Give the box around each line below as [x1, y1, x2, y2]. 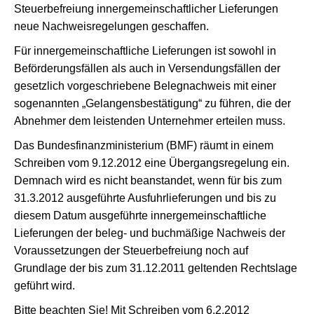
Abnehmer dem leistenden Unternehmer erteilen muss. [14, 115, 285, 127]
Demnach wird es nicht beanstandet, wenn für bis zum [14, 175, 282, 186]
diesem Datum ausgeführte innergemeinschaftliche [14, 210, 266, 221]
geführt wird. [14, 280, 75, 292]
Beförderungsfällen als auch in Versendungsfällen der [14, 62, 280, 74]
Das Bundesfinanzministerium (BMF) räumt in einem [14, 139, 273, 151]
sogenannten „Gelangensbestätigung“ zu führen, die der [14, 97, 291, 109]
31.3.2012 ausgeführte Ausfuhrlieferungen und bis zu [14, 192, 276, 204]
